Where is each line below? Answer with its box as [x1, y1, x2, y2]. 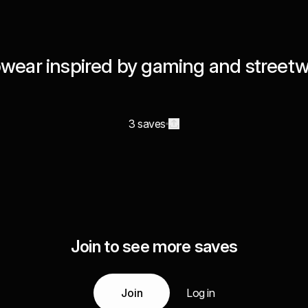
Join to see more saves [70, 236, 238, 256]
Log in [186, 286, 214, 300]
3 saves [129, 117, 166, 131]
